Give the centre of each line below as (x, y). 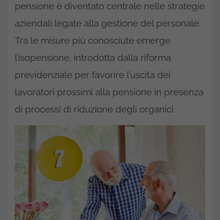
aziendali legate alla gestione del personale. (108, 23)
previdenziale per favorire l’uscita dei (93, 75)
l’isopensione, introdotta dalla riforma (93, 57)
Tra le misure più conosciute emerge (93, 40)
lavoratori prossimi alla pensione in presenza (109, 92)
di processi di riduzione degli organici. (95, 109)
